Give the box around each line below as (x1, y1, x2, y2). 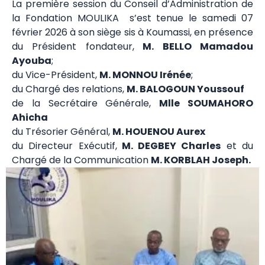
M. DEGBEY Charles (117, 138, 221, 153)
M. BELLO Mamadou (134, 39, 254, 53)
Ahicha (12, 110, 48, 124)
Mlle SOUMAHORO (159, 96, 254, 110)
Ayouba (12, 53, 51, 67)
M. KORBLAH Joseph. (151, 153, 251, 167)
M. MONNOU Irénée (99, 67, 191, 82)
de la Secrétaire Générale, (12, 96, 160, 110)
